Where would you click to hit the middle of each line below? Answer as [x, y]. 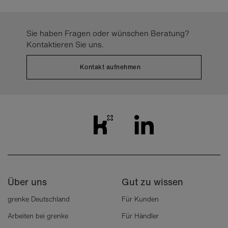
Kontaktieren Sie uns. [65, 44]
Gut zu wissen [152, 182]
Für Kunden [140, 199]
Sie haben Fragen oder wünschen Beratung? [108, 33]
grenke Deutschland [39, 199]
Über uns [27, 182]
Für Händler [140, 216]
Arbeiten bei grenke [38, 216]
